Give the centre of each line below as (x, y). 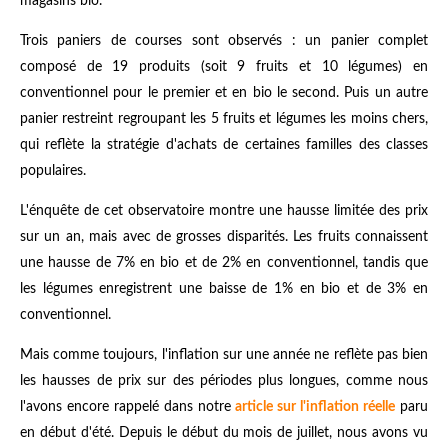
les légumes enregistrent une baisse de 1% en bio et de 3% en (224, 288)
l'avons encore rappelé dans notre (128, 406)
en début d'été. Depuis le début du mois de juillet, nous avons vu (224, 432)
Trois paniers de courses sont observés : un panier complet (224, 40)
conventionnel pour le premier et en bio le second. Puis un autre (224, 92)
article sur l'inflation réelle (315, 406)
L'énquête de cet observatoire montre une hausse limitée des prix (224, 210)
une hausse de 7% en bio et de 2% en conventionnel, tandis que (224, 262)
